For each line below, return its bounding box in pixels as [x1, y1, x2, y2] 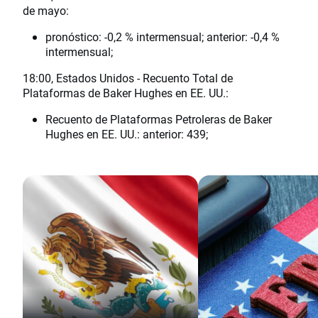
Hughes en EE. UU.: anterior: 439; [45, 126, 208, 142]
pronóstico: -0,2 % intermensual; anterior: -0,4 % [45, 29, 280, 45]
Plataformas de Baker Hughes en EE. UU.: [23, 85, 229, 101]
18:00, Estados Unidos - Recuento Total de [23, 70, 233, 86]
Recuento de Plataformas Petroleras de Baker [45, 111, 272, 127]
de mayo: [23, 3, 69, 18]
